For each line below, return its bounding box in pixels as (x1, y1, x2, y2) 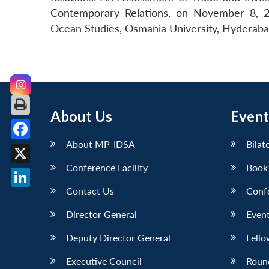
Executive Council (66, 255, 142, 267)
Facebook (20, 141, 66, 154)
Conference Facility (66, 161, 148, 173)
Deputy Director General (66, 231, 171, 243)
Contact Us (66, 184, 114, 196)
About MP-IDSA (66, 138, 135, 150)
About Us (50, 107, 112, 125)
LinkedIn (20, 189, 60, 202)
